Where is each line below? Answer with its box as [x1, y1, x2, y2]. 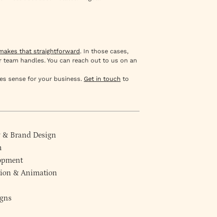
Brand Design [10, 131, 57, 140]
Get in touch [84, 75, 121, 82]
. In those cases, [80, 47, 128, 55]
